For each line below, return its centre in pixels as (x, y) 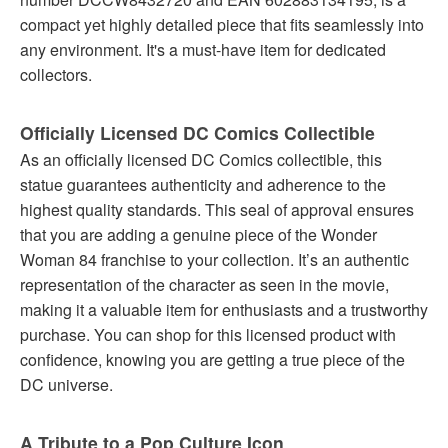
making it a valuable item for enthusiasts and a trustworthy (224, 310)
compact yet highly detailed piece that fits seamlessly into (222, 25)
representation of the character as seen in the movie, (204, 285)
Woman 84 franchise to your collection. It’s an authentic (214, 260)
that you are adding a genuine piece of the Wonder (198, 235)
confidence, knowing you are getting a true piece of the (212, 360)
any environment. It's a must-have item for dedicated (203, 50)
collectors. (56, 75)
